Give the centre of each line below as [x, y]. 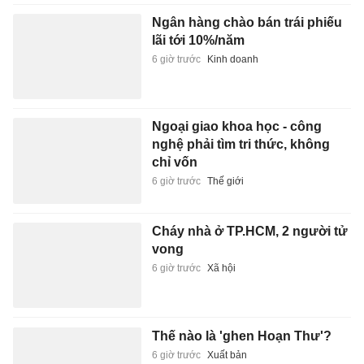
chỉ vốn [174, 162]
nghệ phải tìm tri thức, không [240, 145]
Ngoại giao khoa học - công [236, 127]
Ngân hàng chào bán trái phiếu [247, 22]
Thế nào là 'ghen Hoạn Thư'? [241, 336]
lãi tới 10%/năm [198, 40]
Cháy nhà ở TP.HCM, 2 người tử [249, 231]
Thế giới [225, 182]
